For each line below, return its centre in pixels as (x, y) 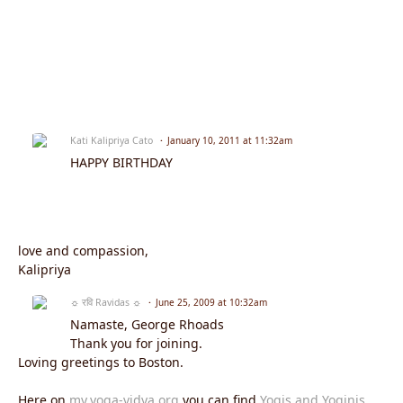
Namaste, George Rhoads (147, 325)
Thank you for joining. (136, 344)
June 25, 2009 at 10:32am (211, 303)
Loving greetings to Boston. (101, 363)
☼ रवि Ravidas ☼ (106, 303)
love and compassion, (83, 251)
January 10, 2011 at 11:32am (230, 141)
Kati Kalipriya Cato (112, 141)
